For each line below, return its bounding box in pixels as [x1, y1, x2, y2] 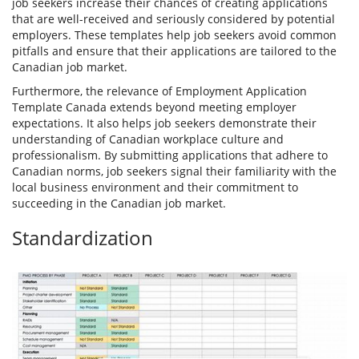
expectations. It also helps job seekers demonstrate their [12, 115, 317, 131]
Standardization [12, 224, 153, 252]
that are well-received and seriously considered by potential [12, 11, 335, 27]
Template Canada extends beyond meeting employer [12, 99, 296, 115]
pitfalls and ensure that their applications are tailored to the [12, 43, 337, 59]
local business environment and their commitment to [12, 179, 298, 196]
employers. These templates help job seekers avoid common [12, 27, 337, 43]
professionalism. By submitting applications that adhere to [12, 147, 328, 163]
